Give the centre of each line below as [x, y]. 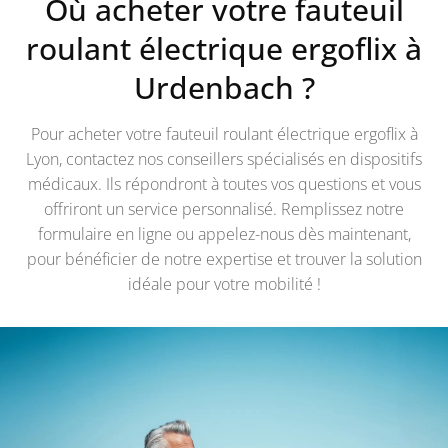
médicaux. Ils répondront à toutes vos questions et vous [224, 184]
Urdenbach [213, 88]
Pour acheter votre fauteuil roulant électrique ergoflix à [224, 134]
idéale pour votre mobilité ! [224, 284]
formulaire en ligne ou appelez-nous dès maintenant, [224, 234]
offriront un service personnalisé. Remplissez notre [224, 209]
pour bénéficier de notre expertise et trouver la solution [224, 259]
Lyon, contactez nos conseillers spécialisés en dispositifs [224, 159]
